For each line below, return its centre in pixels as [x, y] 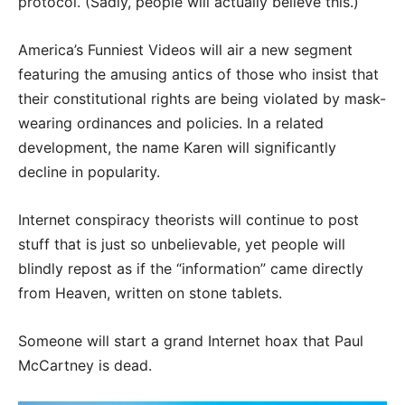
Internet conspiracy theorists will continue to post [188, 220]
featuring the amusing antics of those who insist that [198, 75]
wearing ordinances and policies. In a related [171, 123]
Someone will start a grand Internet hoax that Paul [191, 341]
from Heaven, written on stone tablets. [150, 293]
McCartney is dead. [85, 366]
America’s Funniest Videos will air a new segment [185, 50]
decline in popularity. [89, 172]
